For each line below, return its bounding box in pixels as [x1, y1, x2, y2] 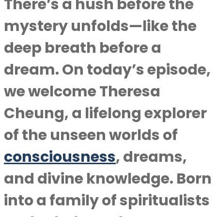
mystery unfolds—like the [4, 16, 197, 36]
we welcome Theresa [4, 81, 160, 102]
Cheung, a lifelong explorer [4, 103, 207, 124]
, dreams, [116, 147, 187, 167]
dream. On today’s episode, [4, 60, 211, 80]
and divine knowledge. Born [4, 169, 212, 189]
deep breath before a [4, 38, 161, 58]
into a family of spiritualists [4, 190, 210, 211]
